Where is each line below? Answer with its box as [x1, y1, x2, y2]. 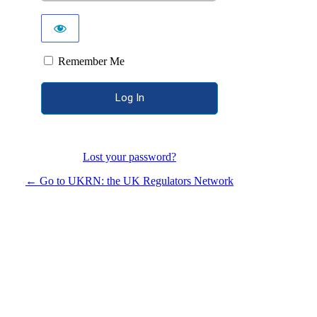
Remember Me [58, 54, 125, 67]
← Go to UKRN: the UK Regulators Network [25, 174, 234, 187]
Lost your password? [83, 150, 176, 163]
